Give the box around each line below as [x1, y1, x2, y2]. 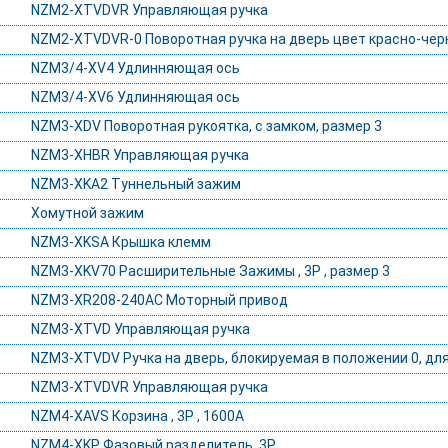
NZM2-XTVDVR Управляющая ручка [30, 2, 268, 19]
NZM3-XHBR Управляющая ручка [30, 147, 249, 164]
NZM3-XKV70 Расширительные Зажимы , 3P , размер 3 [30, 263, 390, 280]
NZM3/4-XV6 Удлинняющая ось [30, 89, 240, 106]
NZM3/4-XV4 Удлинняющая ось [30, 60, 240, 77]
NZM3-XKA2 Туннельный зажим [30, 176, 241, 193]
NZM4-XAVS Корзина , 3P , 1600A [30, 408, 244, 425]
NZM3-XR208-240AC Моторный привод [30, 292, 288, 309]
